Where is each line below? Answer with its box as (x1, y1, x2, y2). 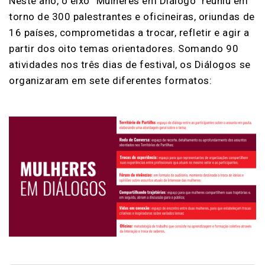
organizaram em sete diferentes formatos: (9, 74, 212, 86)
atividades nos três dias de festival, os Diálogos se (9, 58, 251, 70)
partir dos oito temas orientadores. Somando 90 (9, 42, 239, 54)
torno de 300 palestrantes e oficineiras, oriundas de (9, 10, 255, 22)
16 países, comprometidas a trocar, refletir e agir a (9, 26, 250, 38)
